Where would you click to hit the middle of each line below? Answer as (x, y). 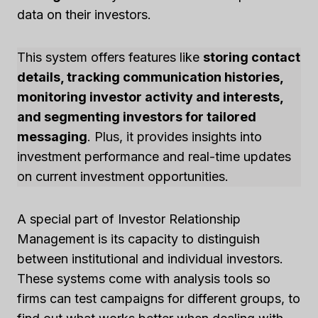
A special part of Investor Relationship (129, 219)
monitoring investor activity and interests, (150, 97)
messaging (52, 137)
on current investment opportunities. (123, 177)
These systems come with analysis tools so (144, 279)
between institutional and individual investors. (150, 259)
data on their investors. (84, 15)
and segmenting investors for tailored (137, 117)
